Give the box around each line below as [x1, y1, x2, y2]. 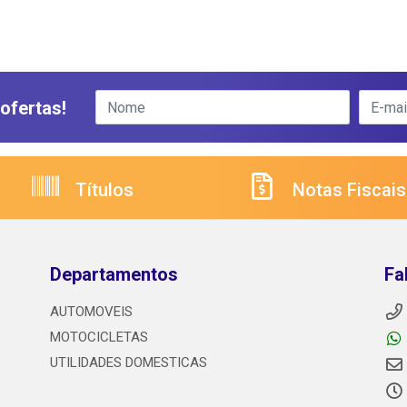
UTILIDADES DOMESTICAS [49, 354, 207, 372]
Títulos [71, 179, 134, 202]
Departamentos [49, 263, 178, 286]
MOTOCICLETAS [49, 329, 148, 346]
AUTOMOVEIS [49, 303, 133, 321]
